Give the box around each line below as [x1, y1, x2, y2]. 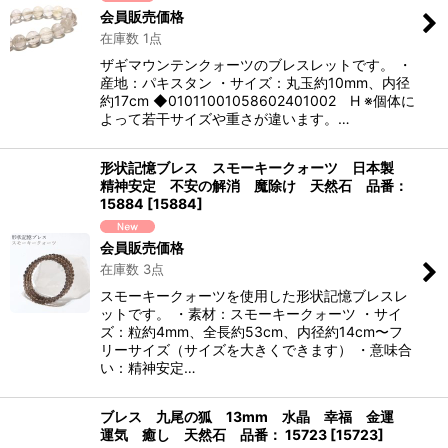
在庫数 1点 [100, 29, 162, 46]
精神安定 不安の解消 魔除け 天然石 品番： [100, 176, 408, 194]
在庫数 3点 [100, 260, 164, 277]
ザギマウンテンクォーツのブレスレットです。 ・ [100, 55, 412, 73]
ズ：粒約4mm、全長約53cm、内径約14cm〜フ [100, 322, 403, 340]
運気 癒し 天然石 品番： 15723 [100, 425, 327, 443]
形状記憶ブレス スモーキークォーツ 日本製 [100, 158, 408, 176]
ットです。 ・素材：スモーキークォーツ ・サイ [100, 304, 402, 322]
